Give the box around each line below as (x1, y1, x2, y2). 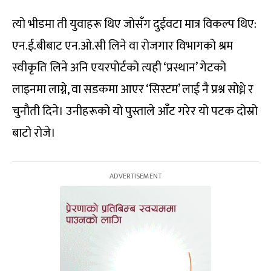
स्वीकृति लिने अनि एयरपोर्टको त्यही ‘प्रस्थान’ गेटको (12, 57, 226, 79)
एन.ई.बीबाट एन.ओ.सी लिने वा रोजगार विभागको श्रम (12, 36, 233, 57)
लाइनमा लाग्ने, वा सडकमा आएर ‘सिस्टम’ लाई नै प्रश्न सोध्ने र (12, 79, 253, 100)
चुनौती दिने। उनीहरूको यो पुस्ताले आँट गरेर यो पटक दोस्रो (12, 101, 258, 122)
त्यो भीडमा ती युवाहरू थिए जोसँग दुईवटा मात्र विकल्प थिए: (12, 14, 256, 35)
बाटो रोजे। (12, 123, 56, 144)
